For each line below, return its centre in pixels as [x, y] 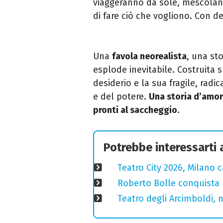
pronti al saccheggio [135, 110]
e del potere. [121, 96]
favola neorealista [149, 56]
